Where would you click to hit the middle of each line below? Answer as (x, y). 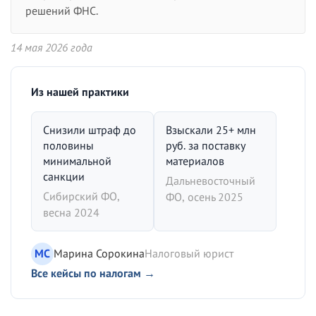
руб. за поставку (205, 145)
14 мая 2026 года (51, 47)
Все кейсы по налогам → (93, 273)
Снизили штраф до (90, 129)
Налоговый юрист (189, 254)
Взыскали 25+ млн (211, 129)
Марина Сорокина (99, 254)
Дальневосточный (211, 180)
